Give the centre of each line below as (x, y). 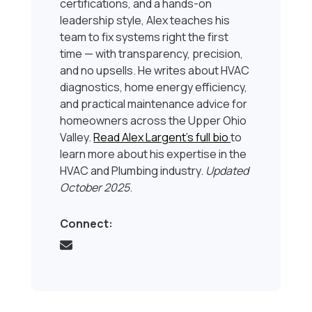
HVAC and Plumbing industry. (133, 171)
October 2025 (95, 188)
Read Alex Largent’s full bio (162, 138)
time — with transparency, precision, (152, 54)
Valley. (77, 138)
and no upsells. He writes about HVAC (155, 71)
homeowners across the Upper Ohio (154, 121)
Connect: (87, 224)
